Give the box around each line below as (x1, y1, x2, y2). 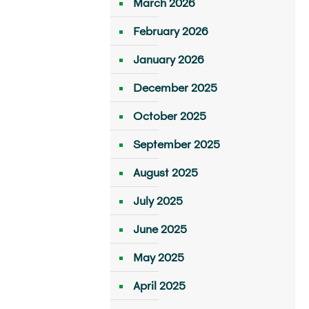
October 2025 (132, 109, 206, 123)
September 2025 (132, 137, 220, 151)
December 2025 (132, 81, 217, 94)
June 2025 (132, 222, 187, 236)
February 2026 (132, 24, 208, 38)
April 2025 (132, 279, 186, 292)
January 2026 (132, 52, 204, 66)
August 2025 (132, 166, 198, 179)
